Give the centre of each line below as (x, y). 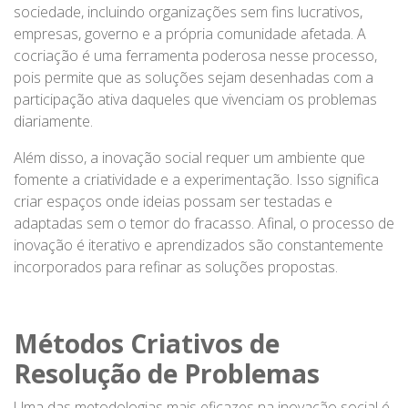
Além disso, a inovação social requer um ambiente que (189, 157)
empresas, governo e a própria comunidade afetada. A (190, 33)
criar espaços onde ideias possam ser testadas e (173, 201)
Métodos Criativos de (147, 343)
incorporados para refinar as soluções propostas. (176, 266)
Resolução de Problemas (167, 373)
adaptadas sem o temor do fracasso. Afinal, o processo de (204, 223)
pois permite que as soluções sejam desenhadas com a (194, 77)
